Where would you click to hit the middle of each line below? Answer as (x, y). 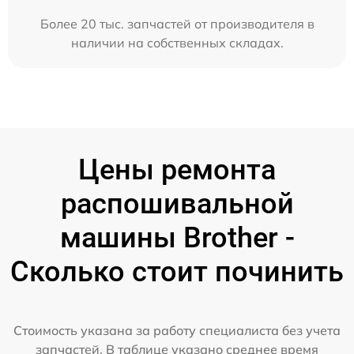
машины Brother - (177, 238)
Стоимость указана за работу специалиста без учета (177, 331)
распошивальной (177, 204)
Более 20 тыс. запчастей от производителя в (177, 24)
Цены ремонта (177, 170)
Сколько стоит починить (177, 272)
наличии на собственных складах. (177, 43)
